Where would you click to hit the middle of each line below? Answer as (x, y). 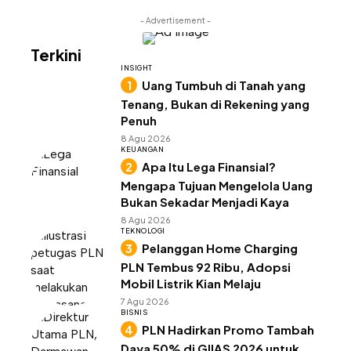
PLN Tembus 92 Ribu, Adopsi (206, 267)
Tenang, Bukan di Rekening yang (215, 104)
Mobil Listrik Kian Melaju (191, 284)
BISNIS (134, 313)
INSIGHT (137, 68)
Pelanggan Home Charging (220, 248)
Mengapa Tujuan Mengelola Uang (217, 186)
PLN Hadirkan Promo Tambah (228, 330)
